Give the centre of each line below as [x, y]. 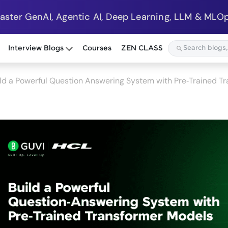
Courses [97, 49]
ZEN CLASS [142, 49]
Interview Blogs [37, 49]
